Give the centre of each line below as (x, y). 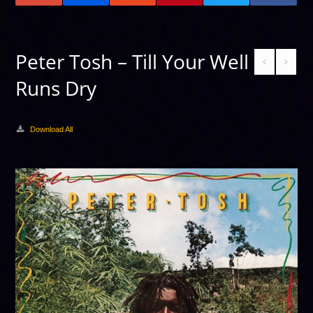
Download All (51, 129)
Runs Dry (56, 88)
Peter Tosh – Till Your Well (132, 61)
